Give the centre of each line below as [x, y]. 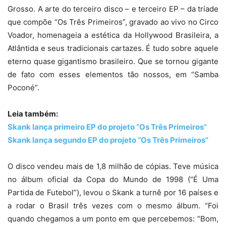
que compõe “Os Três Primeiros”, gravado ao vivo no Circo [113, 22]
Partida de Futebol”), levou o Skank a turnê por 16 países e [113, 192]
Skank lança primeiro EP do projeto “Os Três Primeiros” [107, 127]
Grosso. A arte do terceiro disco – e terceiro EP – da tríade [113, 9]
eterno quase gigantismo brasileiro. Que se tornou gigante [113, 61]
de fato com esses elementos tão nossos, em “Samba [113, 74]
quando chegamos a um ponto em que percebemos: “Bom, [113, 219]
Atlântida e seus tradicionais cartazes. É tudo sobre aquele [113, 48]
